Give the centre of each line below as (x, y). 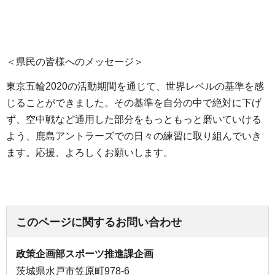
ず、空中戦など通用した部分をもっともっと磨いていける (134, 120)
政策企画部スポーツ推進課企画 (85, 254)
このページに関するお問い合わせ (99, 222)
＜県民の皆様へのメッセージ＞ (75, 62)
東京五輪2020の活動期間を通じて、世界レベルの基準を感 (135, 87)
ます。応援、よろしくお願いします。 (90, 153)
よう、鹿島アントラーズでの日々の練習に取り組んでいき (134, 136)
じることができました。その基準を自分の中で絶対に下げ (134, 103)
